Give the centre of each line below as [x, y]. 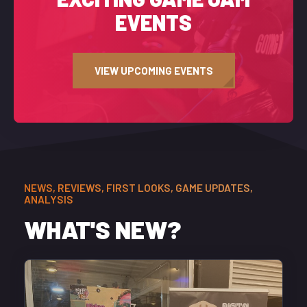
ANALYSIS [49, 199]
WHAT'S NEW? [102, 229]
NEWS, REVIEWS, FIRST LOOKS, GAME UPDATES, [138, 188]
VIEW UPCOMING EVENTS [153, 70]
